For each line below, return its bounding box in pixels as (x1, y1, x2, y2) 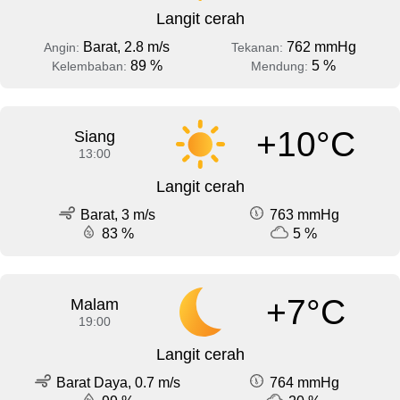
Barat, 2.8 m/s (83, 39, 170, 55)
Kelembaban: (51, 59, 130, 74)
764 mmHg (270, 375, 339, 391)
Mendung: (251, 59, 312, 74)
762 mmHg (286, 39, 356, 55)
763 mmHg (270, 207, 339, 223)
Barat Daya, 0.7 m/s (55, 375, 180, 391)
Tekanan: (230, 40, 287, 55)
